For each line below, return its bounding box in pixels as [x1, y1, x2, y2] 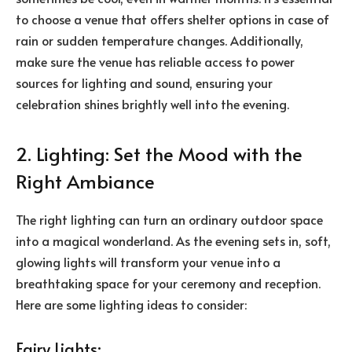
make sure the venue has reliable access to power [16, 52, 295, 70]
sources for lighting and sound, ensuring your [16, 73, 273, 91]
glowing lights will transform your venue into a [16, 253, 280, 271]
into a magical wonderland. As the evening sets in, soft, [16, 232, 331, 250]
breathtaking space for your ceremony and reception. [16, 274, 321, 292]
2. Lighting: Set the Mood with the [16, 141, 302, 167]
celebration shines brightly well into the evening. [16, 94, 289, 112]
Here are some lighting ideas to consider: [16, 295, 247, 313]
